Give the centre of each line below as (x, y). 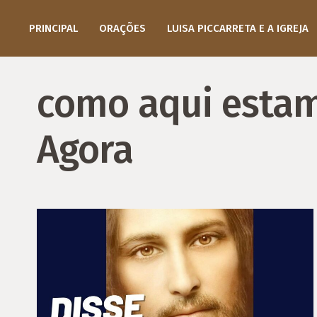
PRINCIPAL (53, 28)
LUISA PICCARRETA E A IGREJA (237, 28)
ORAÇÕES (122, 28)
